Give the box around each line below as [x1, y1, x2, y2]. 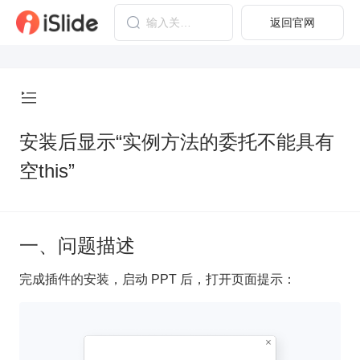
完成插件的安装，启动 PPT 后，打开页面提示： [19, 272, 296, 286]
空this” [19, 160, 75, 182]
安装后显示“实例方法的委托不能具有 [19, 131, 334, 153]
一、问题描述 [19, 235, 135, 256]
